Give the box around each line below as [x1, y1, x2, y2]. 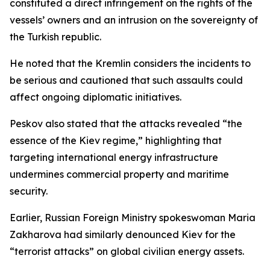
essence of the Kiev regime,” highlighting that [10, 134, 222, 146]
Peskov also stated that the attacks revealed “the [10, 118, 242, 130]
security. [10, 185, 48, 197]
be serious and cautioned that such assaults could [10, 74, 243, 86]
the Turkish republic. [10, 31, 101, 43]
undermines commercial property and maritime [10, 168, 229, 180]
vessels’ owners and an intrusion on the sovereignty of [10, 14, 258, 26]
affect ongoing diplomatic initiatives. [10, 91, 181, 103]
